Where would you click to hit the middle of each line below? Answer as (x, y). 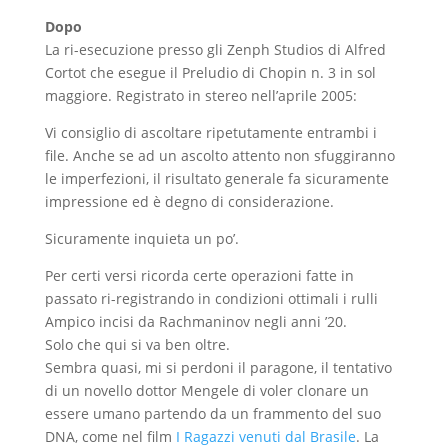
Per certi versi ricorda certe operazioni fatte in (199, 276)
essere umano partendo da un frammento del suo (212, 414)
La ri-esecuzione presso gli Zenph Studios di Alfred (215, 50)
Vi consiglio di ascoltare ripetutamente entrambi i (210, 133)
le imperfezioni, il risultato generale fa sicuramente (216, 179)
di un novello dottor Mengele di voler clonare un (206, 391)
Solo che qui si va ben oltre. (137, 345)
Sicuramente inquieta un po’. (141, 239)
